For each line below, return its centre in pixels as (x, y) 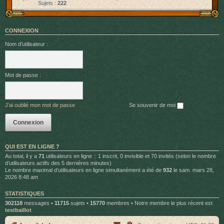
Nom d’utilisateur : (26, 44)
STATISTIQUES (24, 193)
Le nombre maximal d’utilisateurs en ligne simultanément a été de (84, 170)
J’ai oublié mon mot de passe (40, 105)
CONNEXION (22, 30)
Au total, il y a (22, 156)
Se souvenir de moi (153, 105)
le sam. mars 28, (193, 170)
